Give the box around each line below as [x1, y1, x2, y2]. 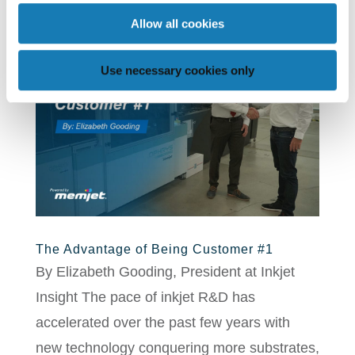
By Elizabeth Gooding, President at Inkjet [35, 264, 295, 281]
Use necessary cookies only [101, 63, 254, 77]
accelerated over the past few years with [35, 315, 290, 331]
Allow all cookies [131, 17, 224, 31]
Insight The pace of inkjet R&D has [35, 289, 255, 306]
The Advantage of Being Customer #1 [35, 242, 273, 257]
